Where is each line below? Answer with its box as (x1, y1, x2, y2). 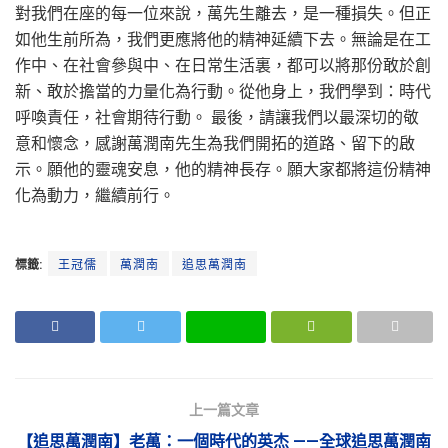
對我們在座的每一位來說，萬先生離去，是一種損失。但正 (15, 4, 431, 24)
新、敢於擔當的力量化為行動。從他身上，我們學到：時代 (15, 82, 431, 102)
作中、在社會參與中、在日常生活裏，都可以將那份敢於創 (15, 56, 431, 76)
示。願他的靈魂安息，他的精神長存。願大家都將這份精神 (15, 160, 431, 180)
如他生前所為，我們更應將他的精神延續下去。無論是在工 (15, 30, 431, 50)
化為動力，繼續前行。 (15, 186, 175, 206)
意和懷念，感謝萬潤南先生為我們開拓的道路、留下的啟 (15, 134, 415, 154)
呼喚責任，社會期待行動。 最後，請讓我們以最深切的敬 (15, 108, 419, 128)
